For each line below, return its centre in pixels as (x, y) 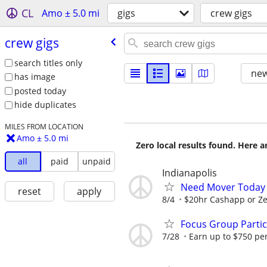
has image (35, 77)
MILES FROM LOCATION (44, 127)
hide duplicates (45, 105)
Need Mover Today (223, 187)
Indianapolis (190, 173)
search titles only (48, 63)
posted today (40, 91)
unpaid (96, 162)
